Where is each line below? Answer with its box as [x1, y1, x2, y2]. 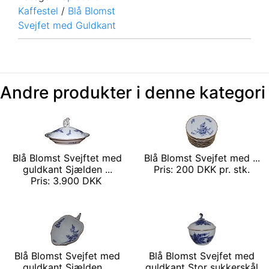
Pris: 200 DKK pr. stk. [154, 163, 250, 175]
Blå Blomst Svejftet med [13, 151, 122, 164]
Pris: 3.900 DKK [30, 174, 104, 187]
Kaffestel [18, 4, 58, 17]
